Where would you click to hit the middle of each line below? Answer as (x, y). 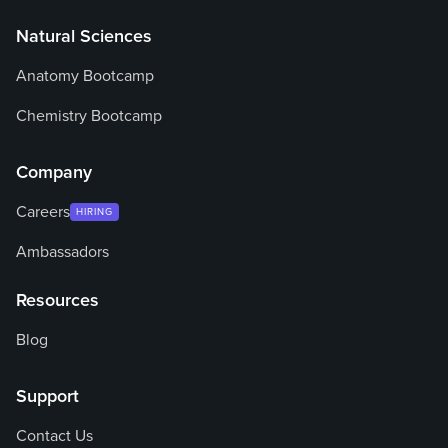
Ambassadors (62, 251)
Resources (57, 299)
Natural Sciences (84, 35)
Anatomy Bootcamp (85, 75)
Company (54, 171)
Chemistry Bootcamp (89, 115)
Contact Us (54, 435)
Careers (43, 211)
